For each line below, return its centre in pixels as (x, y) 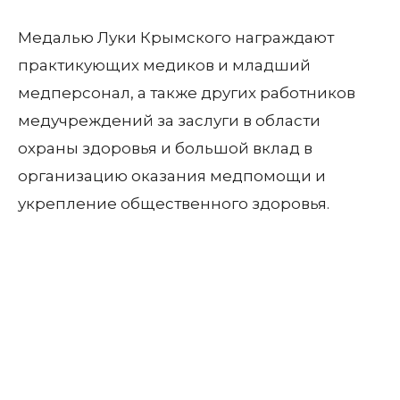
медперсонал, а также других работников (187, 93)
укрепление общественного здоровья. (174, 204)
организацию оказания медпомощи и (172, 176)
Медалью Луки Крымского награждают (176, 37)
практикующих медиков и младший (164, 65)
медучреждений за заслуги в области (169, 121)
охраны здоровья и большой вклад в (165, 148)
